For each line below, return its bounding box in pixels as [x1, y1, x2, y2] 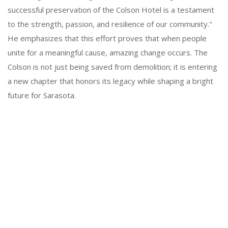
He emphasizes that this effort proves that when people [8, 33, 207, 43]
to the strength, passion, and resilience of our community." [8, 18, 212, 29]
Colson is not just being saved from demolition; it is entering [8, 61, 217, 72]
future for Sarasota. [8, 90, 76, 100]
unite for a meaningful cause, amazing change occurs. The [8, 47, 208, 58]
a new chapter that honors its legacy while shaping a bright [8, 75, 213, 86]
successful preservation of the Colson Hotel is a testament [8, 4, 214, 15]
